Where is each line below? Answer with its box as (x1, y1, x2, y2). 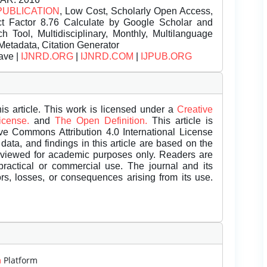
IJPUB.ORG (141, 51, 192, 62)
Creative (177, 104, 213, 115)
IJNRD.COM (80, 51, 133, 62)
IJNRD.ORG (21, 51, 73, 62)
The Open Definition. (55, 116, 152, 126)
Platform (1, 254, 38, 266)
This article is (152, 116, 213, 126)
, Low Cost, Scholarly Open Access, (60, 6, 213, 17)
